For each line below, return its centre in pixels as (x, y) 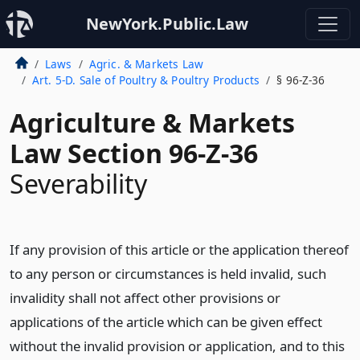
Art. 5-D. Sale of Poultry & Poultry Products (146, 80)
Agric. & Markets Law (146, 64)
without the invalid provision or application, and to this (177, 346)
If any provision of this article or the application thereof (179, 250)
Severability (78, 184)
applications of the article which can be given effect (166, 322)
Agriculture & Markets (152, 123)
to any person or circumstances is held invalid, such (168, 274)
